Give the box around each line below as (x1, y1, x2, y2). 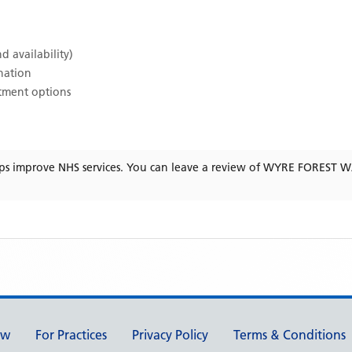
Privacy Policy (132, 327, 208, 343)
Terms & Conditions (233, 327, 346, 343)
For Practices (35, 327, 107, 343)
